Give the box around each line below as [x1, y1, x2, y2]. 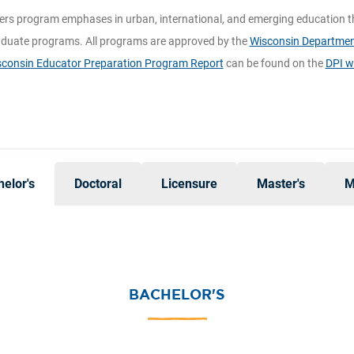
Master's [257, 176, 305, 192]
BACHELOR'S [129, 286, 225, 303]
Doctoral [74, 176, 122, 192]
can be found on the [223, 56, 326, 70]
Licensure [161, 176, 217, 192]
